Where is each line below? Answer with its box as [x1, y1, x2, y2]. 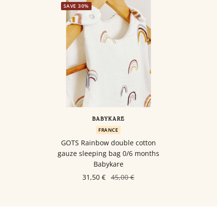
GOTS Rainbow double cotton [61, 138, 156, 147]
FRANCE [98, 126, 119, 133]
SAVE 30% [63, 2, 89, 10]
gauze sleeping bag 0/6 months [57, 149, 159, 158]
